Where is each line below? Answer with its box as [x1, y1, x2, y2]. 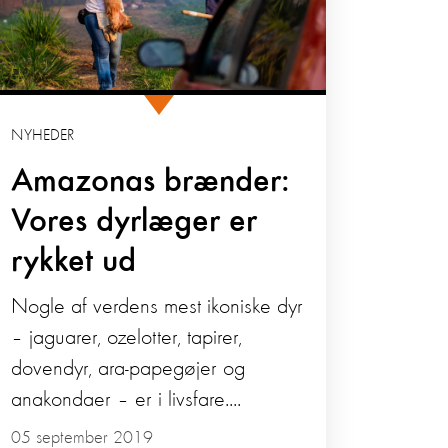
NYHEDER [11, 128, 75, 145]
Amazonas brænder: [11, 165, 291, 200]
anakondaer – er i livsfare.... [11, 389, 242, 412]
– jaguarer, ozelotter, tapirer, [11, 327, 243, 350]
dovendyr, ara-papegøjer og [11, 358, 246, 381]
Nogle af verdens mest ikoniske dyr [11, 296, 304, 319]
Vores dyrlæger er [11, 205, 258, 240]
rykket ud [11, 245, 137, 280]
